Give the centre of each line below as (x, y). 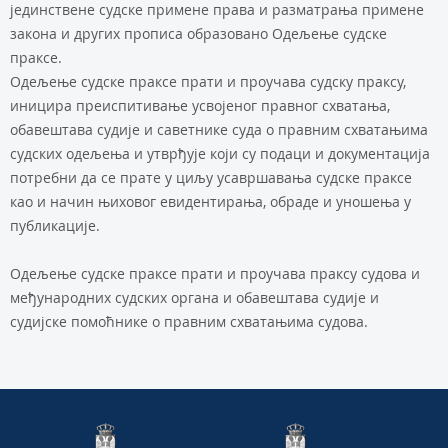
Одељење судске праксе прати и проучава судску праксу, (208, 81)
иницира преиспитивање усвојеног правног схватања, (200, 105)
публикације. (55, 225)
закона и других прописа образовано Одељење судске (198, 33)
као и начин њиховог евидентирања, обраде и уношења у (210, 201)
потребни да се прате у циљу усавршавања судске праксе (211, 177)
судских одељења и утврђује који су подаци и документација (220, 153)
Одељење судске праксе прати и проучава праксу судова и (215, 273)
